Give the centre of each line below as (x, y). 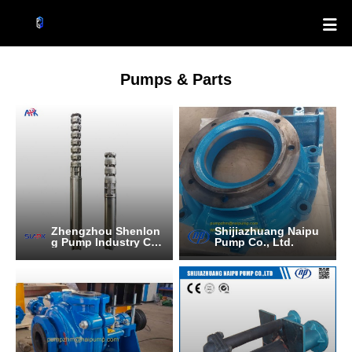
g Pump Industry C (101, 242)
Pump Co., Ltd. (255, 242)
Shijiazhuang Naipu (267, 231)
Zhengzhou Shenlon (106, 231)
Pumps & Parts (176, 79)
